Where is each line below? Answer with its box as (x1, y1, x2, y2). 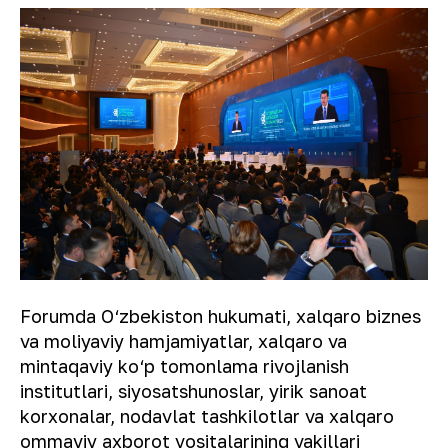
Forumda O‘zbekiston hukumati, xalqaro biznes (20, 304, 421, 327)
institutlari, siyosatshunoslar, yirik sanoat (20, 379, 367, 402)
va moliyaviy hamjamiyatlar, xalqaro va (20, 329, 347, 352)
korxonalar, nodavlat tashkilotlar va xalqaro (20, 404, 394, 427)
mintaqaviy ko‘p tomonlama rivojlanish (20, 354, 349, 377)
